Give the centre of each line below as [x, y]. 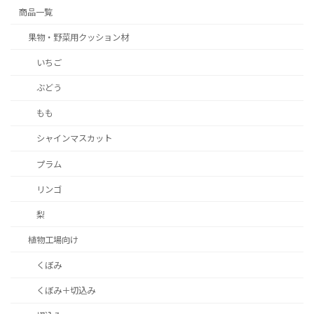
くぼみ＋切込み [66, 291]
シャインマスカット [74, 139]
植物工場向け [53, 240]
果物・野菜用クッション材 [78, 37]
